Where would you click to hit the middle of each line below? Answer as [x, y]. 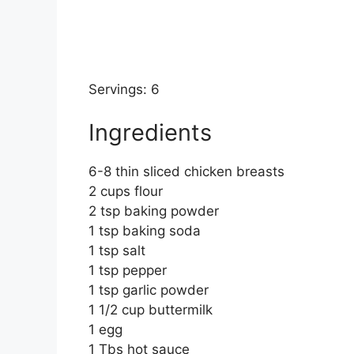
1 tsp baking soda [145, 231]
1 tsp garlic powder [149, 290]
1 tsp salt [117, 251]
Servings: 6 [124, 89]
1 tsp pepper [128, 271]
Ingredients [150, 133]
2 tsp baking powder [154, 211]
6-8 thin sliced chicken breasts [186, 172]
